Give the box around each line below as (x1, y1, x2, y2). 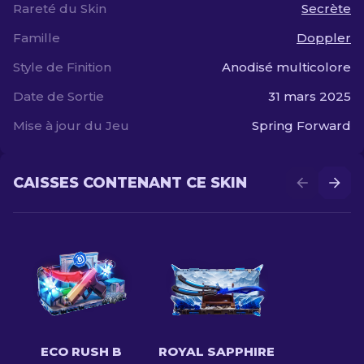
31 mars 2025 (268, 89, 351, 104)
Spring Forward (252, 118, 351, 133)
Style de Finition (13, 59, 111, 75)
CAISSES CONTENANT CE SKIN (13, 174, 247, 192)
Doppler (297, 30, 351, 45)
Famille (13, 30, 60, 45)
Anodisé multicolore (222, 59, 351, 75)
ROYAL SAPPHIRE (158, 344, 275, 359)
